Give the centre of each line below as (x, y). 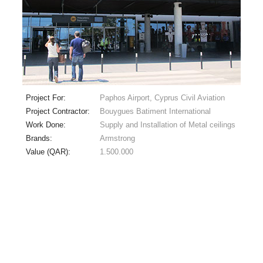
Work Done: (47, 124)
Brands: (40, 138)
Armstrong (117, 138)
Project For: (47, 97)
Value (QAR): (49, 151)
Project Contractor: (59, 111)
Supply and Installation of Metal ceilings (167, 124)
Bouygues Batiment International (155, 111)
